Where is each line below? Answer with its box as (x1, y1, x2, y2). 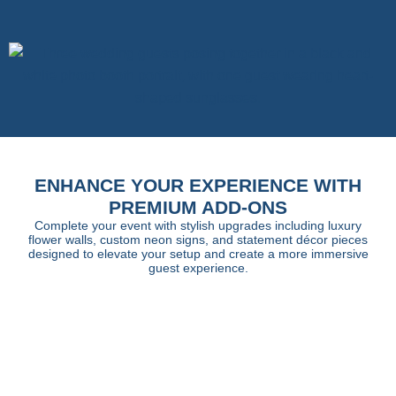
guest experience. (148, 260, 248, 275)
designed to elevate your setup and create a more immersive (27, 246, 369, 261)
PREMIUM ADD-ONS (109, 196, 287, 217)
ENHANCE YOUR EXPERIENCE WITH (34, 174, 362, 195)
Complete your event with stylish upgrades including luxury (34, 217, 362, 232)
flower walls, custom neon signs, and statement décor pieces (28, 232, 368, 247)
